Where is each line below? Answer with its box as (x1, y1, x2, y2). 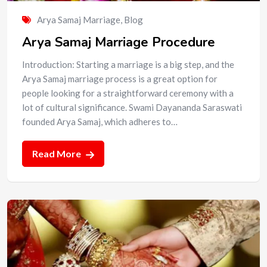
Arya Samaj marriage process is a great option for (22, 73, 218, 84)
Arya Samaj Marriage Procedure (22, 33, 215, 51)
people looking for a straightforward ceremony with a (22, 87, 234, 98)
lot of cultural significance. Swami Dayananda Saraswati (22, 101, 242, 113)
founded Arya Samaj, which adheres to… (22, 116, 178, 127)
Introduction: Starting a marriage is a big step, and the (22, 58, 234, 70)
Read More (32, 147, 83, 159)
